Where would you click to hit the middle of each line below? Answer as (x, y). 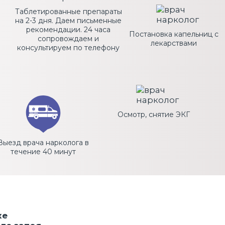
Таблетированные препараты (68, 12)
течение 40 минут (43, 151)
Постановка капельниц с (174, 34)
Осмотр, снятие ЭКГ (154, 115)
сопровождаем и (68, 39)
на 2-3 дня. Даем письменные (68, 21)
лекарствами (174, 43)
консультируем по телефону (68, 48)
